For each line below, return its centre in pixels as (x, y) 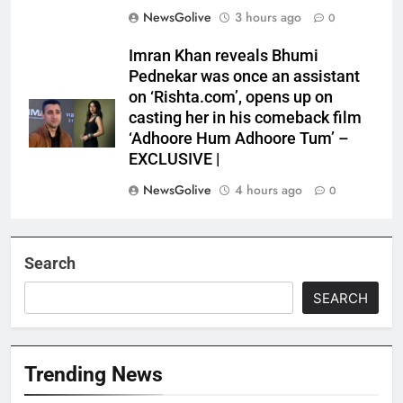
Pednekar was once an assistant (244, 77)
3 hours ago (268, 18)
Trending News (94, 375)
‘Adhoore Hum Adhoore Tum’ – (239, 139)
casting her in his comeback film (245, 118)
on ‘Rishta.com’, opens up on (231, 98)
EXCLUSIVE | (174, 160)
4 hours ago (269, 190)
